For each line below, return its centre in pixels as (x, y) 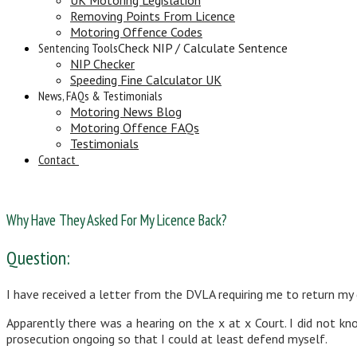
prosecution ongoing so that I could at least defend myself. (167, 339)
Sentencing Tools (78, 47)
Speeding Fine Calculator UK (146, 79)
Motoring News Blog (126, 111)
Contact (57, 159)
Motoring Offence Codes (136, 31)
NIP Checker (102, 63)
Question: (38, 258)
